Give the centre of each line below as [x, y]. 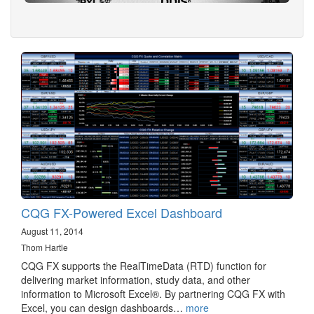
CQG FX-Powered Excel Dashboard [122, 213]
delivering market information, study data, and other [136, 280]
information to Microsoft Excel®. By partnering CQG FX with [153, 294]
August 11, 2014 [52, 231]
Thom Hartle [45, 247]
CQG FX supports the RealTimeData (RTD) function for [144, 266]
